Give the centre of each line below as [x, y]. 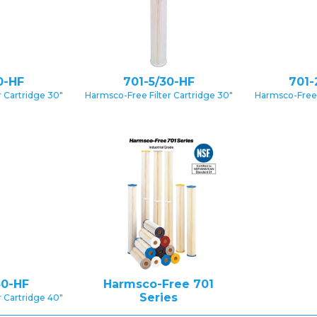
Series [158, 298]
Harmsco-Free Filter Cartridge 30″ [158, 95]
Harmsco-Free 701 [158, 284]
